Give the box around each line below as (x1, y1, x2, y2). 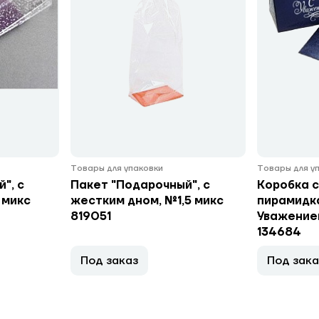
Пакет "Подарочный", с (70, 178, 210, 192)
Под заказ (80, 253, 138, 268)
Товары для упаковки (70, 163, 163, 174)
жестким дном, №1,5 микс (70, 194, 224, 208)
